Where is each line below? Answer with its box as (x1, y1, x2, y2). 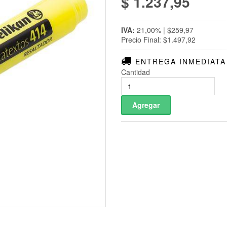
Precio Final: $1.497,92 (121, 34, 196, 45)
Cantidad (121, 67, 150, 78)
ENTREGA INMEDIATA (132, 56, 226, 67)
